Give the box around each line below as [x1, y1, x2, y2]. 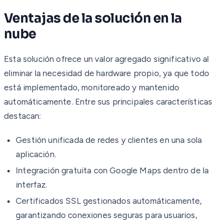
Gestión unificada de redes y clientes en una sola [16, 135, 202, 145]
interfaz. [16, 179, 48, 190]
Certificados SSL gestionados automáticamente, [16, 195, 202, 206]
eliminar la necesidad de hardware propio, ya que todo [4, 68, 210, 78]
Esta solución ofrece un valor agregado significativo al [4, 54, 209, 64]
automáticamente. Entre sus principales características [4, 96, 213, 107]
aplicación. [16, 149, 56, 159]
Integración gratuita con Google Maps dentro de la [16, 165, 209, 175]
